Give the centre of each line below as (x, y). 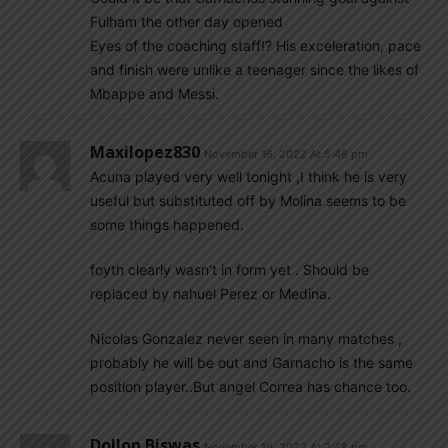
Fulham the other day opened (186, 21)
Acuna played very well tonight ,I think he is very (248, 176)
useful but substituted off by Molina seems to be (248, 200)
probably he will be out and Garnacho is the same (251, 362)
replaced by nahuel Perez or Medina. (210, 293)
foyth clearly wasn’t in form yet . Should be (229, 269)
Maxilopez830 (145, 152)
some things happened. (167, 224)
